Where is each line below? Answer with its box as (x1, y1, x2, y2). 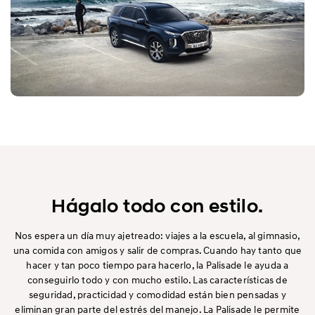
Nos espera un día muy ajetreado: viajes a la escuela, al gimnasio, (14, 229, 301, 242)
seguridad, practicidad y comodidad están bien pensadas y (28, 288, 287, 301)
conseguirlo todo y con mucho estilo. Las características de (27, 274, 288, 286)
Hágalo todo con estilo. (51, 195, 264, 218)
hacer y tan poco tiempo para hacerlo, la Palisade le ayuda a (26, 259, 289, 271)
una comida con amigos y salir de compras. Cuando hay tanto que (13, 244, 302, 257)
